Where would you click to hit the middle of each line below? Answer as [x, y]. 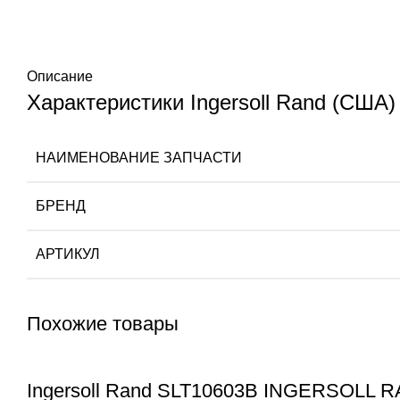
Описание [60, 77]
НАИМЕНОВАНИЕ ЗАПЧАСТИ [139, 158]
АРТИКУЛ [68, 254]
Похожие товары [103, 324]
